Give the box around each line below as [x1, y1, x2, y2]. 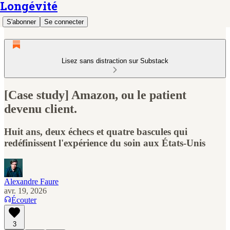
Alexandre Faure [4, 177, 59, 186]
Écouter [11, 195, 36, 204]
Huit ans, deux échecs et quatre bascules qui [4, 126, 187, 137]
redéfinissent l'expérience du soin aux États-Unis [4, 137, 205, 148]
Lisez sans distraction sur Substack [62, 57, 168, 65]
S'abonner [7, 18, 36, 26]
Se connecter [44, 18, 84, 26]
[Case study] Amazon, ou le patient [4, 88, 186, 102]
